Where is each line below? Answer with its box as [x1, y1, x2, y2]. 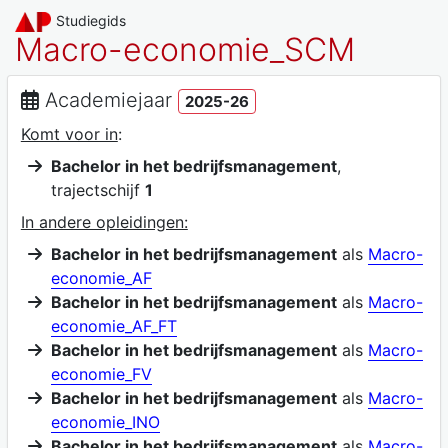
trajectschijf [50, 179, 145, 200]
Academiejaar [44, 87, 172, 112]
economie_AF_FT [50, 315, 177, 336]
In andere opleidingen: [20, 211, 188, 232]
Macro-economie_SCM [15, 30, 355, 69]
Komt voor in [20, 123, 118, 144]
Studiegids [56, 12, 127, 29]
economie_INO [50, 411, 160, 432]
